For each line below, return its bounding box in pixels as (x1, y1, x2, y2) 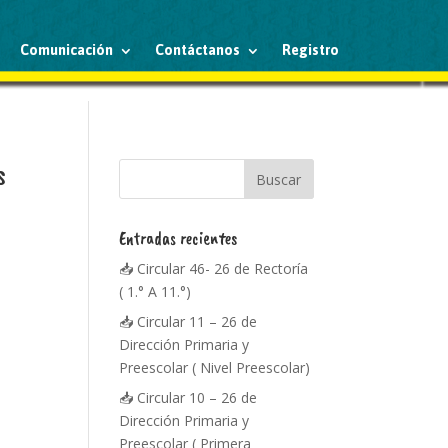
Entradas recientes (119, 227, 238, 249)
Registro (282, 42, 340, 58)
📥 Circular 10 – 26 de (119, 388, 258, 407)
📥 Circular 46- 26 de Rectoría (119, 259, 309, 278)
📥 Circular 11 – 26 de (119, 312, 258, 331)
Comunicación (20, 42, 114, 58)
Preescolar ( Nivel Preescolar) (119, 358, 311, 377)
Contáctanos (155, 42, 241, 58)
